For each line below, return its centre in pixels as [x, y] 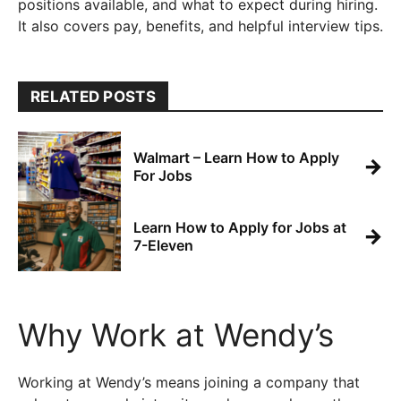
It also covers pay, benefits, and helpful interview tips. [200, 26]
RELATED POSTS [93, 97]
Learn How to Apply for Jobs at [240, 227]
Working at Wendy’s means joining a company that [189, 382]
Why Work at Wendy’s [176, 335]
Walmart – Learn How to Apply [236, 158]
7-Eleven [163, 245]
